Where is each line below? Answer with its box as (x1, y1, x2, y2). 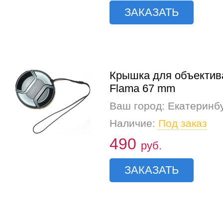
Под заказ (158, 117, 207, 129)
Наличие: (110, 117, 158, 129)
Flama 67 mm (110, 82, 175, 95)
